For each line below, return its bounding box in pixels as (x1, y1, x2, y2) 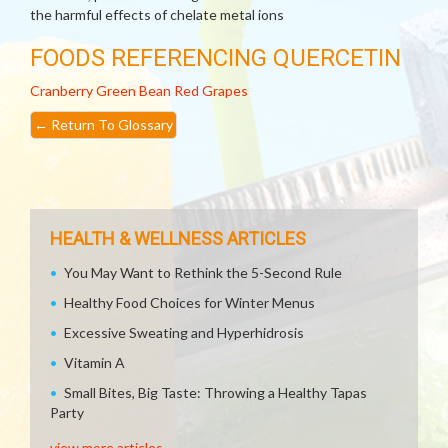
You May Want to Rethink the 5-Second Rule (64, 264, 342, 281)
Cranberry (30, 82, 93, 99)
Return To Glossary (48, 116, 173, 133)
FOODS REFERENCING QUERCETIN (30, 44, 401, 72)
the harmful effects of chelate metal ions (30, 6, 284, 23)
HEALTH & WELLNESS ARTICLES (50, 228, 306, 249)
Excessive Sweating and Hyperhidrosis (64, 324, 304, 341)
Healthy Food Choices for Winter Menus (64, 294, 315, 311)
